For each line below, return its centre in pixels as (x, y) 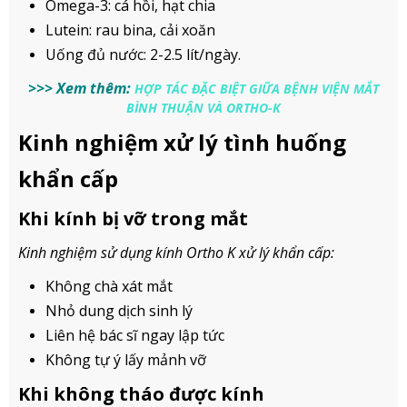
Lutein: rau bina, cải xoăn (130, 30)
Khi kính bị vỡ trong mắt (133, 218)
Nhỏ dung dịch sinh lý (119, 310)
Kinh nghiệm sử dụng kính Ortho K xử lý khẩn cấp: (176, 252)
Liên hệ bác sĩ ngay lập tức (135, 335)
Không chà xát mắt (109, 286)
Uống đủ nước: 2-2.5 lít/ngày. (143, 54)
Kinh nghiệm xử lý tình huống (182, 142)
